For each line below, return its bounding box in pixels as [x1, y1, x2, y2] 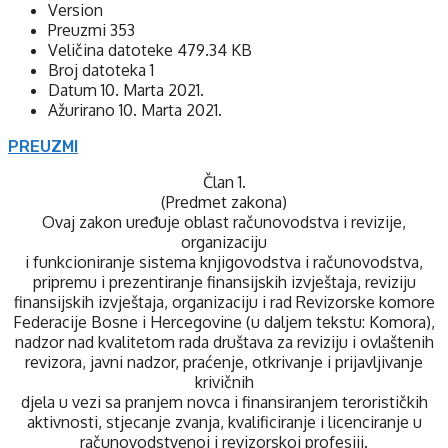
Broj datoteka [48, 59, 150, 80]
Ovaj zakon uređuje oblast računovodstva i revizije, [42, 211, 406, 232]
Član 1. [202, 171, 246, 192]
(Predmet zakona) [161, 191, 287, 212]
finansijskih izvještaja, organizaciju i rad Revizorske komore [13, 291, 435, 312]
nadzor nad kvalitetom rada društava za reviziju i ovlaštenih [14, 331, 434, 352]
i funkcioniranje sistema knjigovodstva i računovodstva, [25, 251, 423, 272]
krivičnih [194, 371, 254, 392]
